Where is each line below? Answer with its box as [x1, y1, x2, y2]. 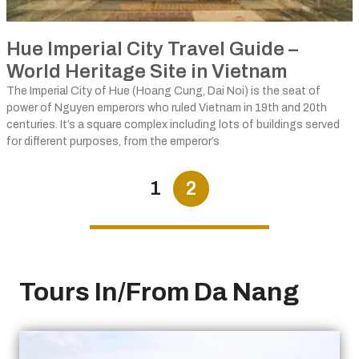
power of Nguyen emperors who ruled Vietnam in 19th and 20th [6, 102, 327, 114]
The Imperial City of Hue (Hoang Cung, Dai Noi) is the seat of [6, 85, 321, 97]
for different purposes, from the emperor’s [6, 135, 220, 147]
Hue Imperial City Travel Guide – [6, 38, 298, 59]
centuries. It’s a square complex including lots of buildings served [6, 119, 340, 131]
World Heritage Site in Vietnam [6, 61, 287, 82]
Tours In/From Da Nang [19, 278, 299, 306]
